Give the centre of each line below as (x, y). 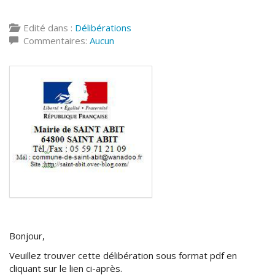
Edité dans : (47, 28)
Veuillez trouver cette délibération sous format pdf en (123, 255)
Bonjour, (27, 236)
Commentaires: (54, 41)
